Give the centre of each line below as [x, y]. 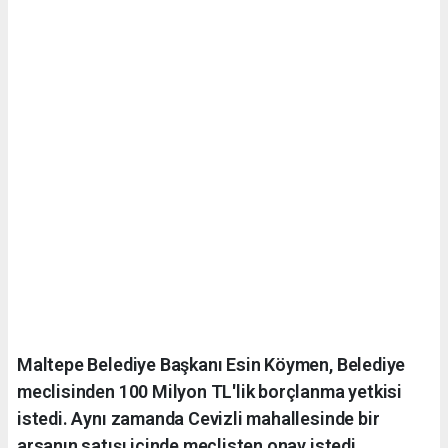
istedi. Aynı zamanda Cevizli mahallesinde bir [198, 418]
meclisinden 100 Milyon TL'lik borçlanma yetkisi [209, 391]
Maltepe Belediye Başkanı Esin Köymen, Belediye [211, 364]
